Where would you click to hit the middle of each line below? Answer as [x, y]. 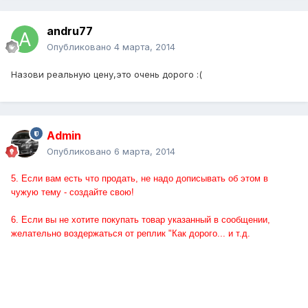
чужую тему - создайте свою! [73, 192]
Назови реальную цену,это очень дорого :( [107, 75]
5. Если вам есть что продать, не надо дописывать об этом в [140, 179]
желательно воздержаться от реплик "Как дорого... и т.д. [131, 234]
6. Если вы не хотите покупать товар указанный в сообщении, [141, 220]
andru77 [70, 31]
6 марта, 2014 [145, 152]
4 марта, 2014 [145, 47]
